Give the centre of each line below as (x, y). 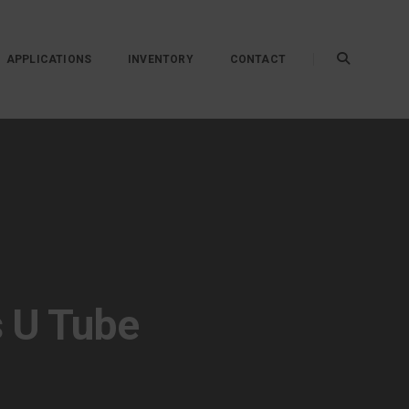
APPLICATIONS (49, 59)
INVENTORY (161, 59)
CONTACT (257, 59)
